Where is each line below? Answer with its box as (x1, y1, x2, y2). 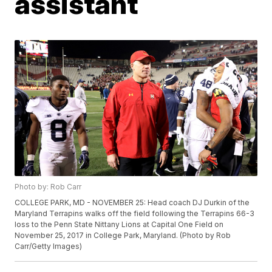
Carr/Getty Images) (15, 242, 83, 251)
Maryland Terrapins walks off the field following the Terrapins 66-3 (15, 209, 255, 219)
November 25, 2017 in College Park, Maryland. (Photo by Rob (15, 231, 231, 240)
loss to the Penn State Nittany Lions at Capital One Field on (15, 220, 224, 229)
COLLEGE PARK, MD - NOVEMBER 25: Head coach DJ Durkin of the (15, 198, 250, 208)
